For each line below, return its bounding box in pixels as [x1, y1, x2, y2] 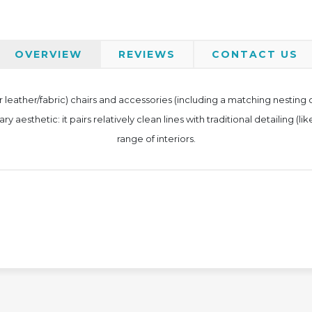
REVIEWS [118, 48, 175, 61]
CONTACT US [211, 48, 298, 61]
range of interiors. [116, 133, 196, 144]
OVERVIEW [14, 48, 82, 61]
